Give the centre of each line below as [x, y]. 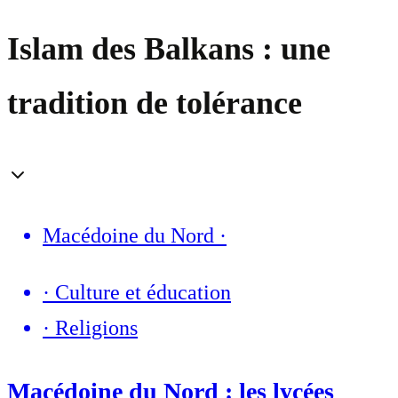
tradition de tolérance [155, 103]
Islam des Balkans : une [169, 49]
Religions [96, 328]
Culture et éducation [143, 293]
